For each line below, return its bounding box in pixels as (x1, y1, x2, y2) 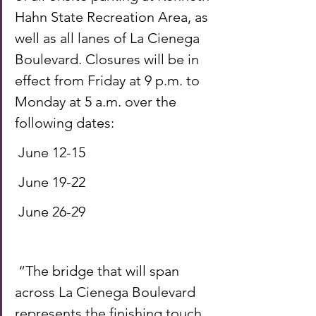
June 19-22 (18, 173, 89, 190)
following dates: (15, 114, 118, 131)
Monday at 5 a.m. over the (15, 92, 180, 110)
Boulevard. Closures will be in (15, 50, 202, 68)
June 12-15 (18, 143, 89, 161)
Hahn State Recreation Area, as (15, 8, 212, 25)
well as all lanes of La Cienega (15, 29, 203, 47)
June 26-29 (18, 202, 89, 220)
